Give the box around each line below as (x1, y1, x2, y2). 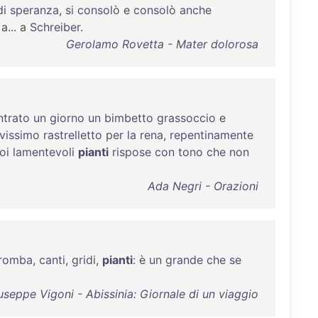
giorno (50, 111, 84, 125)
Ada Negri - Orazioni (147, 179, 258, 193)
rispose (112, 145, 151, 159)
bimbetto (104, 111, 153, 125)
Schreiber (30, 20, 80, 34)
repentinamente (170, 128, 253, 142)
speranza (10, 3, 59, 17)
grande (165, 253, 203, 267)
